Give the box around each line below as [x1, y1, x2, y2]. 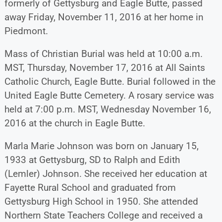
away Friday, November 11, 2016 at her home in [4, 11, 204, 23]
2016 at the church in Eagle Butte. [4, 117, 145, 129]
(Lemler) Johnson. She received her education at [4, 167, 207, 179]
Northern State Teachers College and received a [4, 209, 203, 221]
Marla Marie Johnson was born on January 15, [4, 140, 199, 152]
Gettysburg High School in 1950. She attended [4, 195, 198, 207]
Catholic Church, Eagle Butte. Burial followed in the [4, 75, 216, 87]
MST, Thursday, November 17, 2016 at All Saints [4, 61, 205, 73]
